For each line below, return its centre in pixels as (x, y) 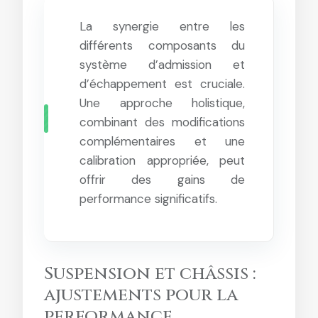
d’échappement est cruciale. (162, 84)
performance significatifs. (148, 199)
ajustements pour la (141, 295)
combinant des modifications (162, 122)
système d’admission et (162, 65)
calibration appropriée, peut (162, 160)
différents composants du (162, 45)
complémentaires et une (162, 141)
